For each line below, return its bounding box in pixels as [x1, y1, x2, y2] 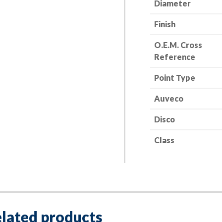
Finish [154, 19, 175, 29]
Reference [154, 52, 195, 61]
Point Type [154, 73, 195, 82]
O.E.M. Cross [154, 40, 202, 50]
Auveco [154, 94, 183, 103]
